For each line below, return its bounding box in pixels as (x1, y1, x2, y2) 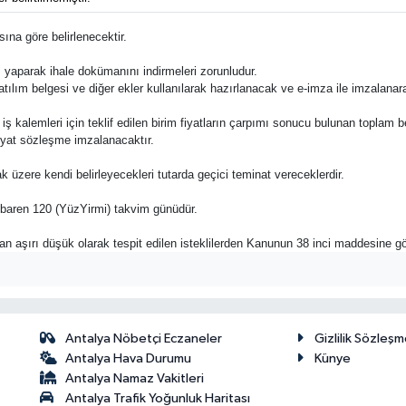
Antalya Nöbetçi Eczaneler (65, 331, 223, 345)
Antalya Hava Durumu (65, 351, 192, 365)
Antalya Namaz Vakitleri (65, 371, 205, 385)
